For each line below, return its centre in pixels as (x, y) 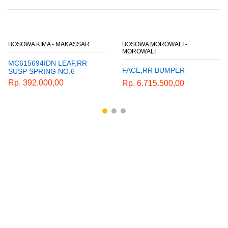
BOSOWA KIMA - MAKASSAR (49, 44)
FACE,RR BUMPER (153, 70)
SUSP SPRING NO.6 (41, 71)
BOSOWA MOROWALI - (155, 44)
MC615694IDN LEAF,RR (48, 63)
